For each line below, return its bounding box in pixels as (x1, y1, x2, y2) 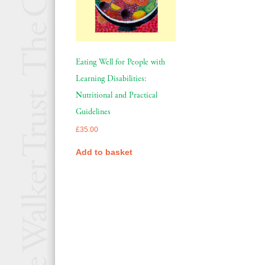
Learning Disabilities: (76, 73, 147, 84)
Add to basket (76, 147, 132, 157)
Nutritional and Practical (76, 89, 157, 101)
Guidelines (76, 106, 111, 117)
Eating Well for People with (76, 56, 165, 67)
